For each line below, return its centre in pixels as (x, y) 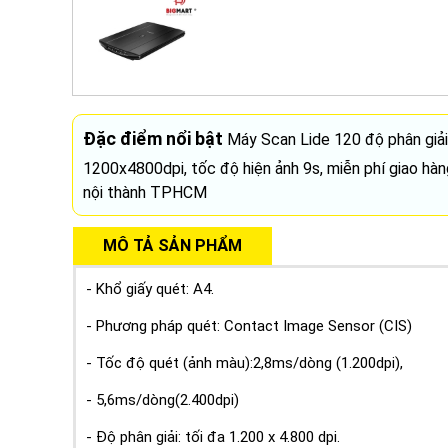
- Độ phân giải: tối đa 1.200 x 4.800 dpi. (213, 436)
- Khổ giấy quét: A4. (150, 288)
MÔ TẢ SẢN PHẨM (172, 245)
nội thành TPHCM (145, 192)
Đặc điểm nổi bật (153, 138)
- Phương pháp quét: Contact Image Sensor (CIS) (249, 325)
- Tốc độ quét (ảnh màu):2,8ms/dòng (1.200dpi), (244, 362)
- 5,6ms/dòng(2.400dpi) (162, 399)
